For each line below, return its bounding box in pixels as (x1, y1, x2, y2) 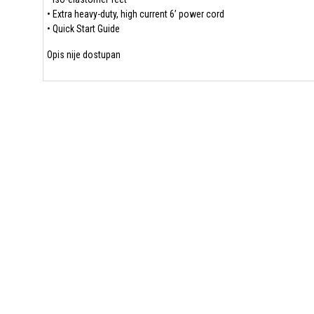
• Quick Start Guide (46, 23, 120, 34)
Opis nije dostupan (46, 49, 121, 60)
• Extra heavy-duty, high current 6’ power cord (46, 8, 224, 20)
